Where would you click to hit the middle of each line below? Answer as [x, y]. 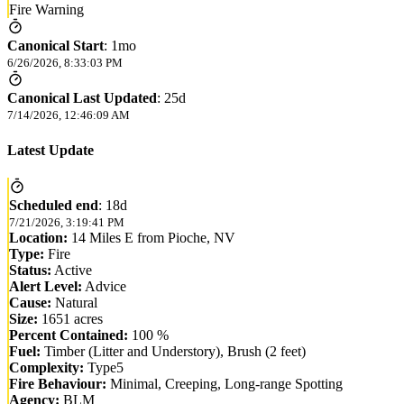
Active [72, 270]
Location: [38, 237]
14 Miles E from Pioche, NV [151, 237]
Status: [30, 270]
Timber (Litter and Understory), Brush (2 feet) [173, 351]
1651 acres [70, 318]
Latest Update [50, 150]
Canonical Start [55, 46]
